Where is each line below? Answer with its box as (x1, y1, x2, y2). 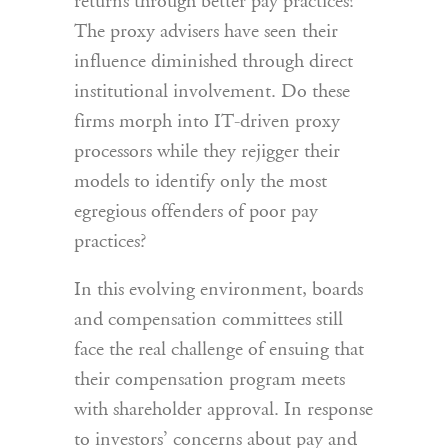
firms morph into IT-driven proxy (74, 112, 340, 132)
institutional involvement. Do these (74, 82, 350, 102)
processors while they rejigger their (74, 142, 340, 162)
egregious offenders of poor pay (74, 202, 318, 222)
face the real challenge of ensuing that (74, 340, 364, 360)
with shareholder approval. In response (74, 400, 373, 420)
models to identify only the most (74, 172, 327, 192)
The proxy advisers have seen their (74, 22, 338, 42)
